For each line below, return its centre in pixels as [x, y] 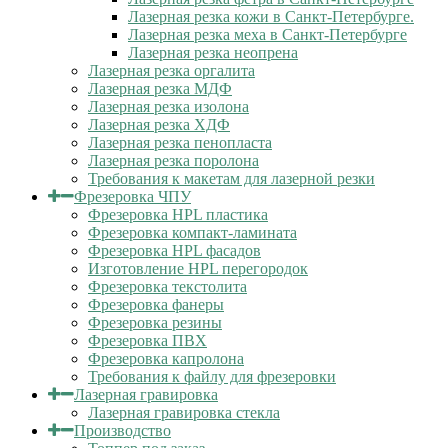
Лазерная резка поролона [173, 160]
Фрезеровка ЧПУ [132, 196]
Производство [122, 430]
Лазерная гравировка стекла [184, 412]
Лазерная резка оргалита [171, 70]
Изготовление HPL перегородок [198, 268]
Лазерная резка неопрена [213, 52]
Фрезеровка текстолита [167, 286]
